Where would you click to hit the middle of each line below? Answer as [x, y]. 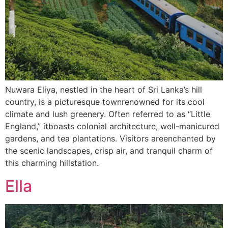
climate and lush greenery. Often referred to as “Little [108, 114]
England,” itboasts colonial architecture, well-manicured [112, 126]
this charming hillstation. [52, 163]
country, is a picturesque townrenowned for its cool [105, 102]
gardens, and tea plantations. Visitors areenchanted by [110, 139]
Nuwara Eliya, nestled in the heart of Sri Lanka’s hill [104, 90]
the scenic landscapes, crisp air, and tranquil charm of [109, 151]
